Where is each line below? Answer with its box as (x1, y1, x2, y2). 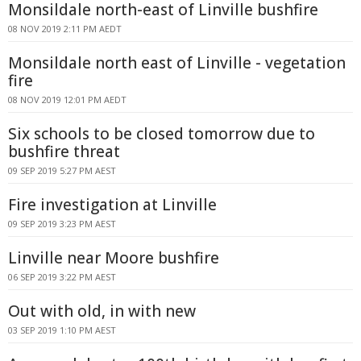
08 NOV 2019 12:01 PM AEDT (8, 93, 127, 106)
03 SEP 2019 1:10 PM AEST (8, 324, 116, 336)
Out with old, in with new (8, 301, 196, 322)
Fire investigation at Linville (8, 194, 217, 215)
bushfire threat (8, 141, 120, 162)
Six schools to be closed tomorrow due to (8, 123, 315, 144)
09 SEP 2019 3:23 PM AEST (8, 218, 116, 230)
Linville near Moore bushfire (8, 247, 219, 268)
